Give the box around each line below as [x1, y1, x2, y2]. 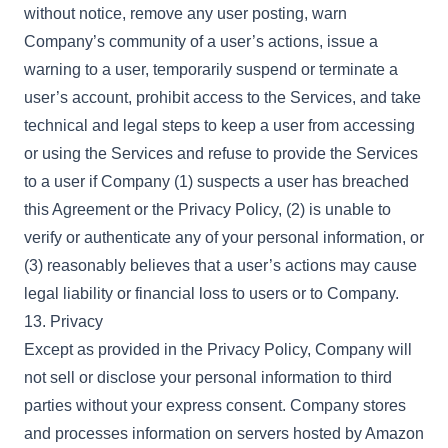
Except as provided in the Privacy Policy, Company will [24, 341, 412, 358]
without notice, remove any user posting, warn [24, 5, 347, 22]
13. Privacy [24, 313, 103, 330]
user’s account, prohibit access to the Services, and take [24, 89, 421, 106]
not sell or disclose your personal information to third [24, 369, 392, 386]
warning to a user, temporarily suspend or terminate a [24, 61, 398, 78]
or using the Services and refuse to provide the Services [24, 145, 418, 162]
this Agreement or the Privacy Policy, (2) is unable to [24, 201, 391, 218]
